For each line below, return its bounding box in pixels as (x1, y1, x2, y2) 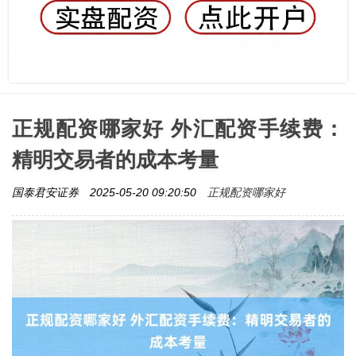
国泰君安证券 (12, 185, 82, 199)
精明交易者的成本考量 (12, 147, 219, 172)
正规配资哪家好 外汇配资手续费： (12, 116, 344, 141)
